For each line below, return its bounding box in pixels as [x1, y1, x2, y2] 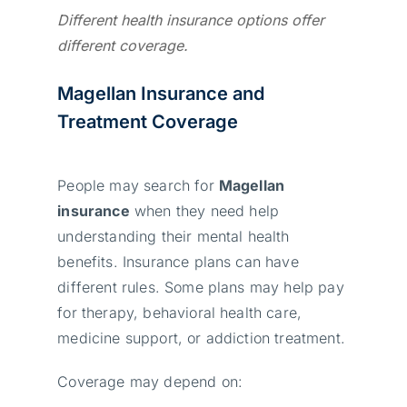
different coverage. [57, 35, 189, 55]
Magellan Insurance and [57, 82, 265, 104]
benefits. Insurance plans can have [57, 252, 299, 271]
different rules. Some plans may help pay [57, 277, 344, 296]
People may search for [57, 175, 219, 194]
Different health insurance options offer [57, 10, 325, 29]
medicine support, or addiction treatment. [57, 328, 345, 347]
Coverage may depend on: [57, 372, 243, 391]
